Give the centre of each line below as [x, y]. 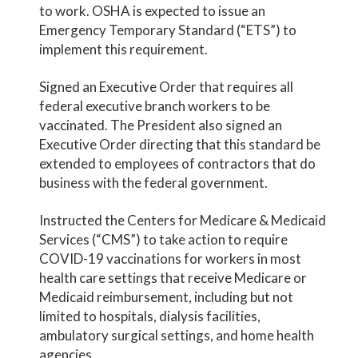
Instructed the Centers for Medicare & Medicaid [183, 220]
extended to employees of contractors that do [178, 163]
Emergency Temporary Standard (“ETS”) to [168, 30]
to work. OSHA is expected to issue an [153, 10]
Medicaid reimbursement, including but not [167, 296]
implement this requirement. [124, 49]
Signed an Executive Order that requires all [167, 86]
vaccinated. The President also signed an [161, 125]
